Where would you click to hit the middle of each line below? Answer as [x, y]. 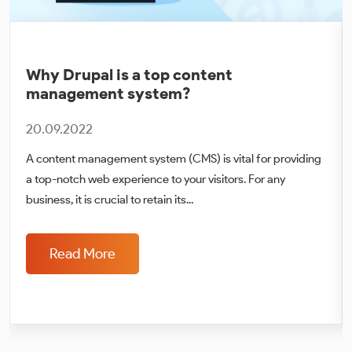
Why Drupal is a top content [129, 74]
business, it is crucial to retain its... [110, 199]
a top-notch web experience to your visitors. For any [156, 179]
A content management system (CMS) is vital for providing [174, 158]
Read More [82, 253]
